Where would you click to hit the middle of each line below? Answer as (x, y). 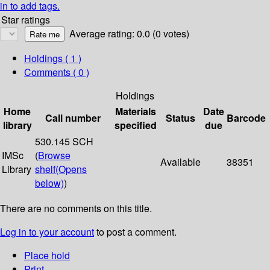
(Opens (71, 169)
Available (181, 162)
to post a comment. (135, 232)
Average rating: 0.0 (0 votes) (129, 34)
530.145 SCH (64, 142)
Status (181, 118)
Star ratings (26, 20)
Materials (135, 111)
